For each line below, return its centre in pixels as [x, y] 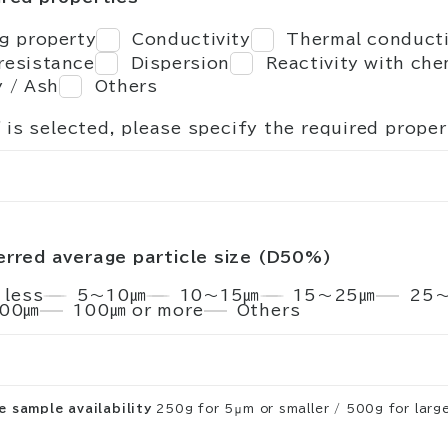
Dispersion [180, 62]
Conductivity [191, 39]
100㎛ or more [138, 310]
